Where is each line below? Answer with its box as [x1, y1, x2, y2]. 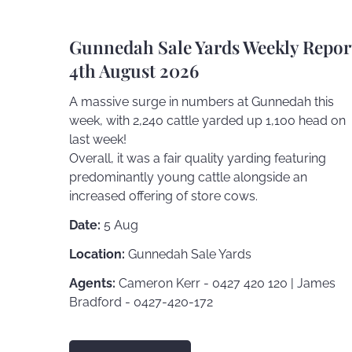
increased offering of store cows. [69, 189, 258, 204]
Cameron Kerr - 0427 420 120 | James [115, 275, 335, 291]
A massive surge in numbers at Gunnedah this [69, 94, 334, 110]
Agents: [69, 275, 115, 291]
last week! [69, 132, 126, 148]
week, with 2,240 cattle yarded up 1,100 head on [69, 113, 346, 129]
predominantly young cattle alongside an [69, 170, 307, 185]
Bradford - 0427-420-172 [69, 294, 213, 310]
